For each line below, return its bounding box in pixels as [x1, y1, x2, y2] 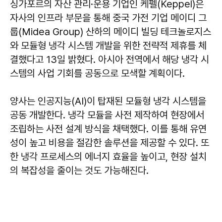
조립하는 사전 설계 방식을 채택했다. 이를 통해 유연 [10, 123, 207, 135]
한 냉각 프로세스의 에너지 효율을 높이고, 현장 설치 [10, 151, 207, 163]
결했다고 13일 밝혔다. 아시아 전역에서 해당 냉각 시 [10, 54, 209, 65]
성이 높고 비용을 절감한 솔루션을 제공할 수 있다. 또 [10, 137, 209, 149]
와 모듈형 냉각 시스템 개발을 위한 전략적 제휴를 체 [10, 40, 207, 52]
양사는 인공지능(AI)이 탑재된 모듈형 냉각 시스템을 [10, 95, 206, 107]
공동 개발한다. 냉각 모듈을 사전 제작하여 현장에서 [10, 109, 204, 121]
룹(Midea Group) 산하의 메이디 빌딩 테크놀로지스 [10, 26, 211, 38]
